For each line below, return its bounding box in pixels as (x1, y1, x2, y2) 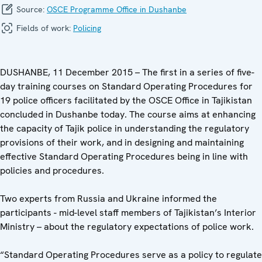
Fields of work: (14, 22, 73, 33)
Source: (14, 4, 47, 15)
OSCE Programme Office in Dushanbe (47, 4, 187, 15)
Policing (73, 22, 101, 33)
